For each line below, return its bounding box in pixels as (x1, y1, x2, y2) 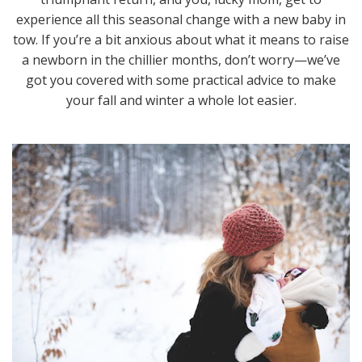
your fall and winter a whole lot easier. (65, 91, 297, 109)
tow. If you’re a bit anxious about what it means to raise (13, 31, 349, 48)
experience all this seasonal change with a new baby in (16, 11, 346, 28)
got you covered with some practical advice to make (26, 71, 336, 89)
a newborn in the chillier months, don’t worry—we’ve (22, 51, 340, 69)
